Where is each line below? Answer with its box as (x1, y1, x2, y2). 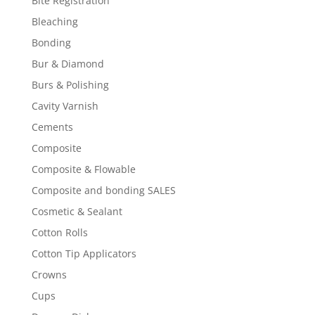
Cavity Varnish (31, 99, 98, 113)
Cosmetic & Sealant (31, 205, 122, 219)
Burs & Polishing (31, 78, 109, 92)
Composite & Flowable (31, 162, 136, 176)
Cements (31, 120, 73, 134)
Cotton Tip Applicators (31, 247, 136, 261)
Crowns (31, 268, 67, 282)
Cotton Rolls (31, 226, 88, 240)
